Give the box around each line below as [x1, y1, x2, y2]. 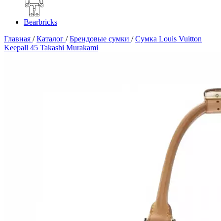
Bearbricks [24, 17, 57, 26]
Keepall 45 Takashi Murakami [4, 43, 98, 52]
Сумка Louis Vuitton [135, 34, 202, 43]
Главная [4, 34, 31, 43]
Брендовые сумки [70, 34, 129, 43]
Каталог [37, 34, 64, 43]
